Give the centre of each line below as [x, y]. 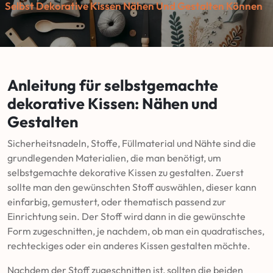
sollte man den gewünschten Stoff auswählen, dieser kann [132, 187]
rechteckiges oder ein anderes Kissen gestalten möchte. [129, 246]
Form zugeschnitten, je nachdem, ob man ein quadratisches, [136, 231]
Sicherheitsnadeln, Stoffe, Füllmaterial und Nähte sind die [132, 143]
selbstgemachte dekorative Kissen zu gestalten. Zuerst [126, 172]
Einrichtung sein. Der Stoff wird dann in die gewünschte [126, 216]
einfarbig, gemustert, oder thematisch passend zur [117, 202]
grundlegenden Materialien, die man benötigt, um [114, 158]
